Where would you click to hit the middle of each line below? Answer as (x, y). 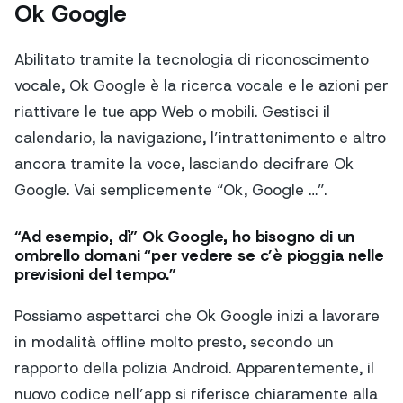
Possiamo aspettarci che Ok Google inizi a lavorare (197, 316)
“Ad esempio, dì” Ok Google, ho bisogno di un (185, 236)
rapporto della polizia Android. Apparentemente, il (194, 368)
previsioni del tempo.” (96, 274)
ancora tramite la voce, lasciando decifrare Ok (184, 164)
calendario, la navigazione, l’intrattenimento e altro (200, 138)
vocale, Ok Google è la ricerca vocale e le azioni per (201, 86)
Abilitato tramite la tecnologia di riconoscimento (192, 60)
